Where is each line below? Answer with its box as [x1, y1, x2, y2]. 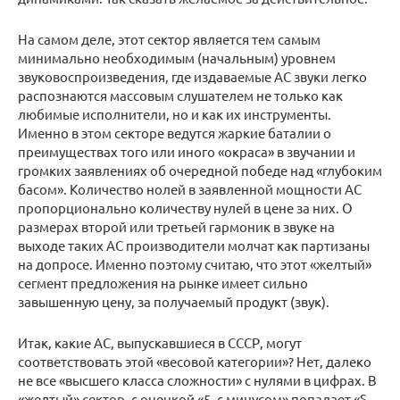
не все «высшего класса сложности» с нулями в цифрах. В [18, 371, 377, 389]
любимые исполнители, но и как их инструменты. [18, 105, 331, 123]
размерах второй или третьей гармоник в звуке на [18, 218, 335, 236]
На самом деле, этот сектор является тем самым [18, 30, 321, 48]
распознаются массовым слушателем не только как [18, 87, 343, 104]
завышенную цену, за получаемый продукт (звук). [18, 293, 329, 311]
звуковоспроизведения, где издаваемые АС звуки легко [18, 68, 367, 86]
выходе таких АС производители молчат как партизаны [18, 237, 370, 254]
